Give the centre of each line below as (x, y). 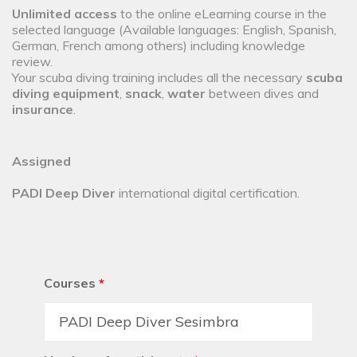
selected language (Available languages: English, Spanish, (174, 30)
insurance (43, 110)
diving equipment (66, 94)
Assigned (41, 161)
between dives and (262, 94)
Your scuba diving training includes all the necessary (159, 78)
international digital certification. (208, 193)
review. (32, 62)
